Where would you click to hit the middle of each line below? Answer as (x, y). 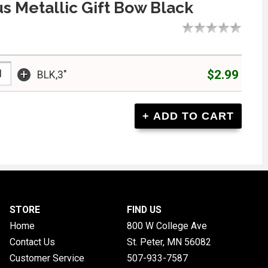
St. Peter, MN (154, 242)
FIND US (144, 209)
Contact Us (32, 242)
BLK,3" (52, 75)
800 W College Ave (167, 226)
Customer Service (47, 258)
